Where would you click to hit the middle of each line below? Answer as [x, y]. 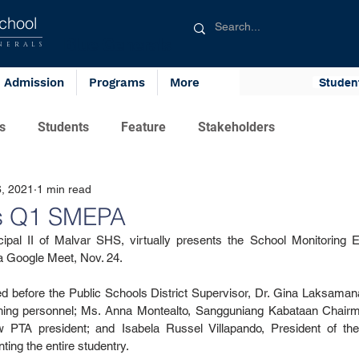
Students [63, 127]
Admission [34, 83]
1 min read [64, 189]
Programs [117, 83]
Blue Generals [117, 45]
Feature [143, 127]
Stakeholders [236, 127]
